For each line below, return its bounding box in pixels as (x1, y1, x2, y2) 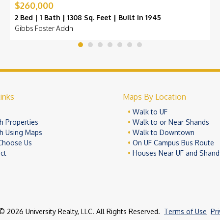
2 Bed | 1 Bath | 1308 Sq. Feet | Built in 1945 (15, 13, 161, 22)
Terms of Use (164, 207, 207, 216)
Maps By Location (122, 91, 186, 102)
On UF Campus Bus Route (132, 138, 214, 147)
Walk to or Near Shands (132, 118, 209, 127)
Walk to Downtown (132, 128, 194, 137)
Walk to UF (132, 108, 167, 116)
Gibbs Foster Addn (15, 24, 73, 33)
